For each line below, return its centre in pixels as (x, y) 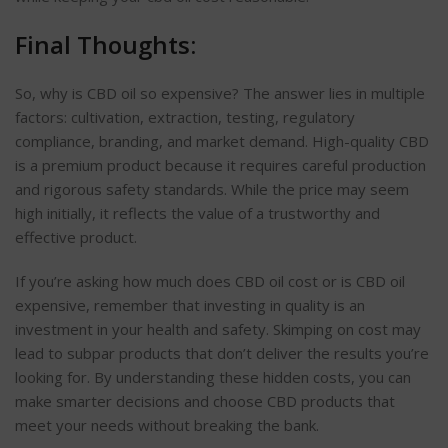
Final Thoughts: (108, 44)
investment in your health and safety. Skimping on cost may (218, 328)
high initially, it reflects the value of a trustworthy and (197, 212)
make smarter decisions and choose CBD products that (205, 400)
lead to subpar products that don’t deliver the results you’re (222, 352)
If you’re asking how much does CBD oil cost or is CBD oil (210, 280)
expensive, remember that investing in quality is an (190, 304)
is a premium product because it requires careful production (220, 164)
